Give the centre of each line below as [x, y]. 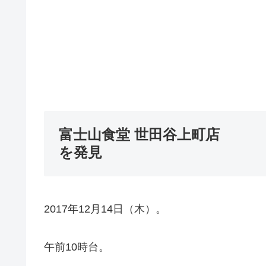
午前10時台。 [77, 247]
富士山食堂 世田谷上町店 [139, 134]
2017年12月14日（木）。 [105, 209]
